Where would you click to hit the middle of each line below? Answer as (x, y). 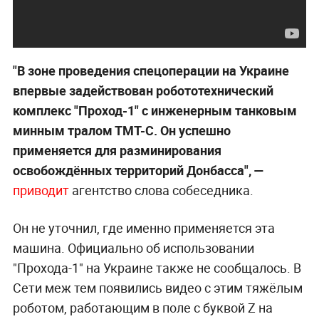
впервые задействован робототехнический (143, 90)
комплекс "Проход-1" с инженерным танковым (155, 110)
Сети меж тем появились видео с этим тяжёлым (157, 287)
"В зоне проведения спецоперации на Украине (151, 70)
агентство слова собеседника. (162, 190)
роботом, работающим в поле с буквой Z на (142, 307)
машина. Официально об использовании (133, 247)
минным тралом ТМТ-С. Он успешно (121, 130)
